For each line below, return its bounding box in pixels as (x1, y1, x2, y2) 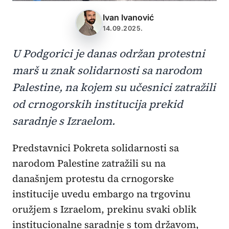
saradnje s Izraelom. (12, 113, 115, 128)
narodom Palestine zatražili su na (12, 156, 166, 170)
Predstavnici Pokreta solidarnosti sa (12, 141, 18, 154)
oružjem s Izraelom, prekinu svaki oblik (12, 202, 196, 216)
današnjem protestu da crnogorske (12, 171, 174, 185)
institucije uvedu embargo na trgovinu (12, 187, 191, 200)
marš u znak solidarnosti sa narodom (12, 62, 202, 78)
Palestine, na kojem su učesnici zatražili (12, 79, 216, 95)
